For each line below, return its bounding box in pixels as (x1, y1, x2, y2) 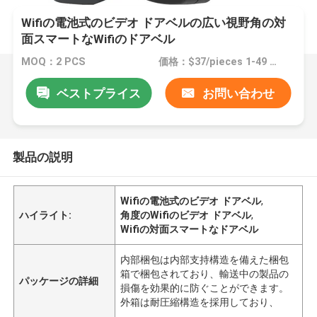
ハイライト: (19, 209, 72, 221)
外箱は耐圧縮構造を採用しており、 (120, 296, 279, 308)
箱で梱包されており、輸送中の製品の (120, 267, 289, 279)
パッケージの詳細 (19, 275, 99, 287)
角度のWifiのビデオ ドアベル (120, 209, 252, 221)
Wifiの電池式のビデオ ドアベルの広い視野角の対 (21, 16, 287, 30)
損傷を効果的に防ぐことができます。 (120, 282, 289, 294)
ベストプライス (56, 86, 141, 100)
